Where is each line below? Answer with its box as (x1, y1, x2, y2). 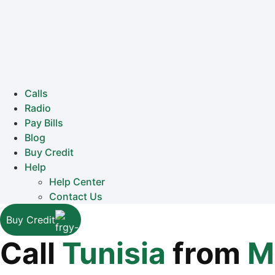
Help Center (49, 176, 105, 188)
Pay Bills (25, 117, 63, 129)
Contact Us (49, 190, 103, 203)
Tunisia (62, 235, 166, 271)
